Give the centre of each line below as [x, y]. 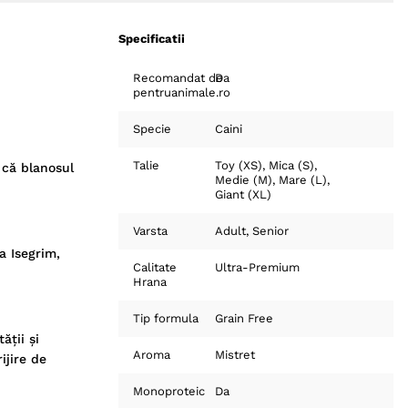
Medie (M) [243, 180]
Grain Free [244, 318]
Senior [270, 231]
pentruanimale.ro [182, 92]
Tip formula [166, 318]
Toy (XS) [238, 165]
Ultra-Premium [257, 267]
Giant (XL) [243, 194]
